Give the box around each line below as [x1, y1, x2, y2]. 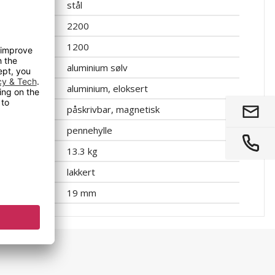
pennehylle [66, 123, 112, 136]
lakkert [66, 165, 95, 178]
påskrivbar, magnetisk [66, 103, 160, 115]
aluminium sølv [66, 61, 128, 74]
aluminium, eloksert [66, 82, 148, 95]
